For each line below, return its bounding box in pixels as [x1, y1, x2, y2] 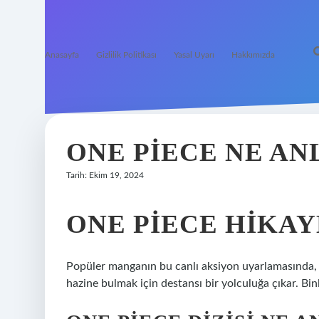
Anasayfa [45, 51, 79, 59]
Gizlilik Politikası [96, 51, 157, 59]
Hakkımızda [231, 51, 275, 59]
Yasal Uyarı [174, 51, 214, 59]
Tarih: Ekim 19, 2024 [66, 171, 144, 179]
